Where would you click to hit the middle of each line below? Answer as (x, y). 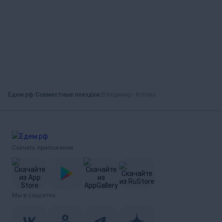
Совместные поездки (68, 95)
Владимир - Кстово (129, 95)
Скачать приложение (43, 147)
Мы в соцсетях (34, 195)
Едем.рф (21, 95)
